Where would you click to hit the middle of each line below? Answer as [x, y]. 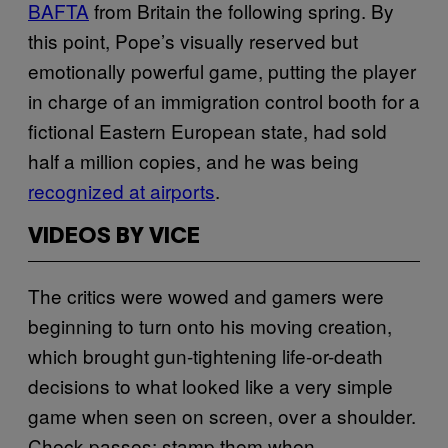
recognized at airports [121, 190]
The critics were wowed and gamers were [206, 295]
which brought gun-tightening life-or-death [205, 355]
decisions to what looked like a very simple [210, 385]
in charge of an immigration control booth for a [224, 100]
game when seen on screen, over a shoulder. [222, 415]
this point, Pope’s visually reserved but [193, 40]
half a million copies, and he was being [193, 160]
